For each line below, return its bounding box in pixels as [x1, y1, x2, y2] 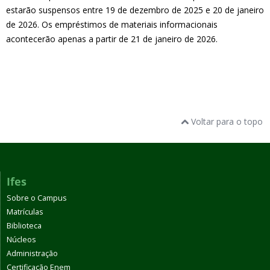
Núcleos [7, 234, 36, 245]
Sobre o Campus [7, 193, 67, 203]
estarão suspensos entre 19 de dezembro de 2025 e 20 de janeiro [6, 4, 264, 16]
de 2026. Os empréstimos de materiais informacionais [6, 19, 218, 30]
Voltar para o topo [189, 116, 263, 127]
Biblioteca [7, 221, 42, 231]
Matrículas [7, 207, 43, 217]
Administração [7, 248, 58, 259]
